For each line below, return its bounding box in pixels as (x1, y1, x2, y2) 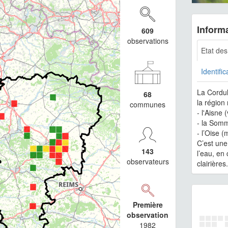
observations (127, 36, 168, 46)
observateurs (126, 156, 169, 167)
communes (130, 99, 166, 110)
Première (132, 199, 163, 210)
